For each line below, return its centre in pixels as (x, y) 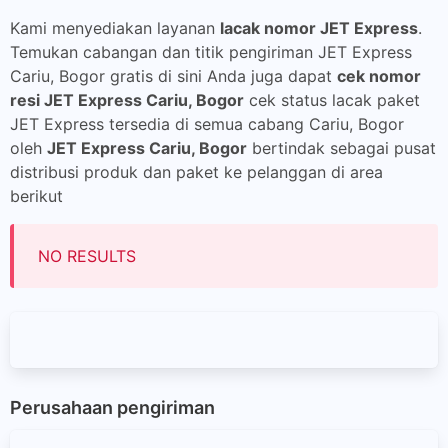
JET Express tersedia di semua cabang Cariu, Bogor (207, 124)
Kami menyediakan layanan (115, 28)
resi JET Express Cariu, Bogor (127, 100)
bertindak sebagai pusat (341, 148)
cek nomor (379, 76)
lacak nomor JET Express (319, 28)
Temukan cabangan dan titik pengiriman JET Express (211, 52)
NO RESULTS (87, 256)
